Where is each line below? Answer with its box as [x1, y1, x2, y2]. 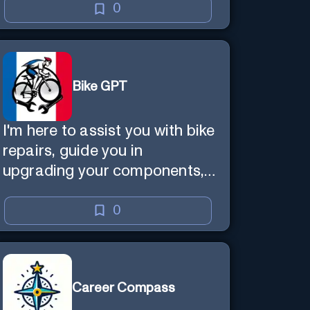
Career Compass [71, 282, 175, 295]
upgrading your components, [2, 163, 205, 180]
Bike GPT [71, 80, 127, 93]
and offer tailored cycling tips [2, 183, 209, 200]
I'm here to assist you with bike [2, 123, 215, 140]
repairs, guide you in [2, 143, 143, 160]
